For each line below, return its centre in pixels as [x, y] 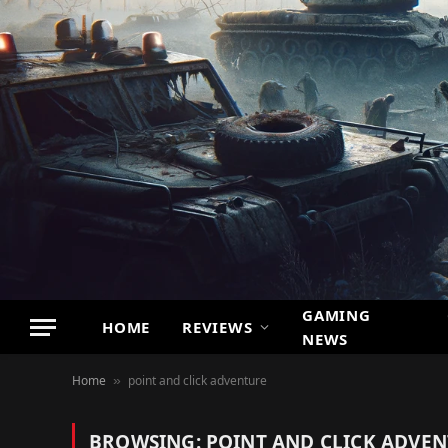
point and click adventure [197, 380]
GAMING [336, 315]
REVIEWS [217, 327]
